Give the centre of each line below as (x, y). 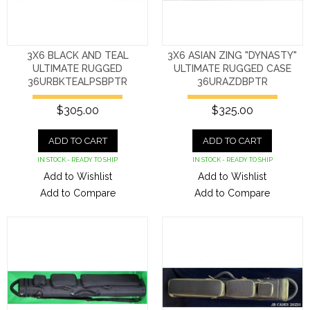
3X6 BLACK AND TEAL (77, 55)
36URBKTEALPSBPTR (78, 81)
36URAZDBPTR (232, 81)
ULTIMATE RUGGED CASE (232, 68)
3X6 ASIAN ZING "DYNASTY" (232, 55)
